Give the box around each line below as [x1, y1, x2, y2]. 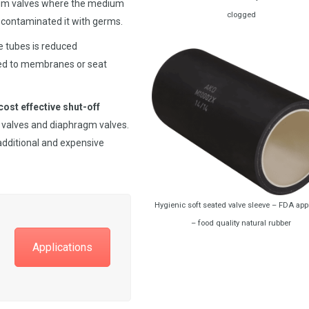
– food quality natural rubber [191, 219, 292, 228]
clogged [226, 10, 256, 20]
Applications [32, 241, 92, 255]
